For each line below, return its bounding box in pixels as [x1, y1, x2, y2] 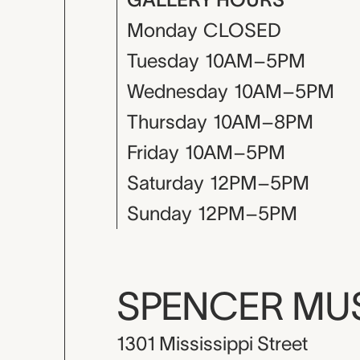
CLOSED [203, 19, 281, 41]
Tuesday [127, 50, 198, 72]
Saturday [127, 172, 203, 194]
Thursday [127, 111, 207, 133]
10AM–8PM [213, 111, 313, 133]
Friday [127, 141, 178, 163]
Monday [127, 19, 197, 41]
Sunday [127, 202, 191, 224]
